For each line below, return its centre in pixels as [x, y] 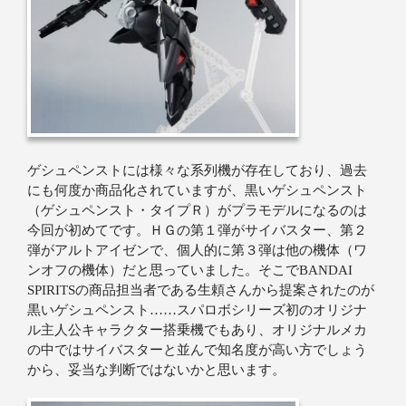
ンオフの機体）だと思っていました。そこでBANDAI [190, 270]
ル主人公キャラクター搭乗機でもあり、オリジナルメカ [197, 329]
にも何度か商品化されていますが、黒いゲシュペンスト [197, 190]
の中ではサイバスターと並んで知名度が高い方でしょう [197, 349]
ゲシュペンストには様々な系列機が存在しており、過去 [197, 170]
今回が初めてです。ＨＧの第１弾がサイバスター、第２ [197, 230]
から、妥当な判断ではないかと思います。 [156, 369]
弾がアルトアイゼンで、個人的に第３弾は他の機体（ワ [197, 250]
